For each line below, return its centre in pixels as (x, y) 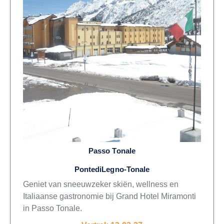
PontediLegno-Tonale (112, 169)
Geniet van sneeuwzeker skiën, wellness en (101, 184)
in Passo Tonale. (52, 208)
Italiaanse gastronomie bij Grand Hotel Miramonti (109, 196)
